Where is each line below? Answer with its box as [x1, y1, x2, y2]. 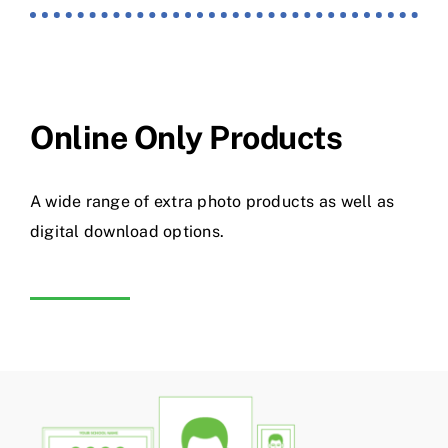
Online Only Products [30, 118, 343, 156]
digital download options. [30, 221, 225, 241]
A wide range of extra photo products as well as [30, 191, 395, 211]
